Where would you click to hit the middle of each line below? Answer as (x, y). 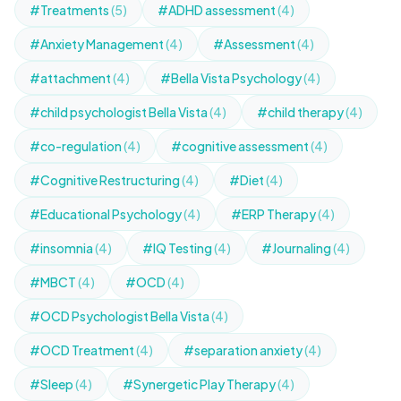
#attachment (71, 78)
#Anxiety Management (98, 44)
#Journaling (297, 248)
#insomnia (62, 248)
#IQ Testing (178, 248)
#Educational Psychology (107, 214)
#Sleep (52, 384)
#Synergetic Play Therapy (200, 384)
